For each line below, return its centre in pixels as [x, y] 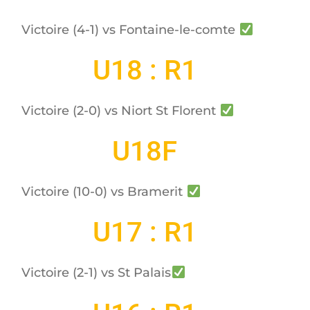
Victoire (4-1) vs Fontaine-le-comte [130, 29]
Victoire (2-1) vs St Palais [97, 273]
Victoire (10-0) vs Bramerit [104, 192]
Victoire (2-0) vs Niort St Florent [121, 111]
